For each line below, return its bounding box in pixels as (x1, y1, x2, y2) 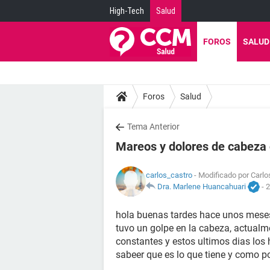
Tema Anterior (127, 122, 180, 131)
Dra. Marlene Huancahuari (157, 181, 246, 191)
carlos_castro (146, 170, 192, 180)
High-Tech (110, 6, 144, 16)
